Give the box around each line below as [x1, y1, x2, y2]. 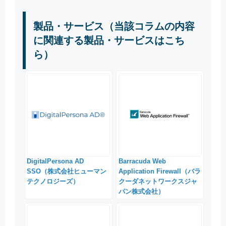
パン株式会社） [118, 187, 164, 195]
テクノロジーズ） [27, 177, 80, 185]
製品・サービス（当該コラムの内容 [33, 20, 195, 32]
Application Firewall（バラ [118, 167, 201, 175]
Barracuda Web [118, 157, 166, 165]
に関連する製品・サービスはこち [33, 34, 185, 46]
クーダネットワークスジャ [118, 177, 197, 185]
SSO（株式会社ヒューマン [27, 167, 107, 175]
